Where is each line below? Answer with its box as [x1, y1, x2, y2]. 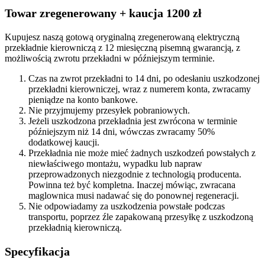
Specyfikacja [5, 244, 70, 258]
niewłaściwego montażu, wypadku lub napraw [28, 158, 202, 169]
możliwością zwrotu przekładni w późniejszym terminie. [5, 53, 215, 63]
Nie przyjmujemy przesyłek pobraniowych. [28, 105, 190, 115]
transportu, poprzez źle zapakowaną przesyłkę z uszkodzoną [28, 211, 253, 222]
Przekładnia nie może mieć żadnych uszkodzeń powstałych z [28, 147, 256, 158]
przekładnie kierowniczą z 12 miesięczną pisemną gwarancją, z [5, 42, 240, 53]
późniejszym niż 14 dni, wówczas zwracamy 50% [28, 126, 215, 137]
